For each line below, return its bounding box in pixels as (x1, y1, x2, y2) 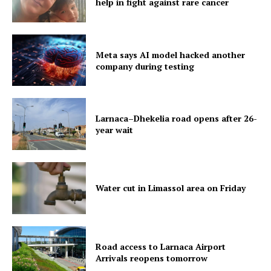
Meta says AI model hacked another (96, 48, 246, 60)
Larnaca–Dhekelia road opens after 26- (96, 113, 258, 125)
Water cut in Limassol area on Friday (96, 182, 246, 194)
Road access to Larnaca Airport (96, 240, 226, 252)
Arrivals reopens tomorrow (96, 252, 208, 264)
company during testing (96, 60, 195, 72)
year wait (96, 124, 134, 136)
